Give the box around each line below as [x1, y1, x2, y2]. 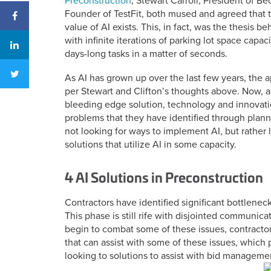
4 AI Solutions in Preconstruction [65, 166, 263, 187]
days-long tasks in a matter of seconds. [65, 48, 227, 60]
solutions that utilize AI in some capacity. [65, 139, 237, 151]
